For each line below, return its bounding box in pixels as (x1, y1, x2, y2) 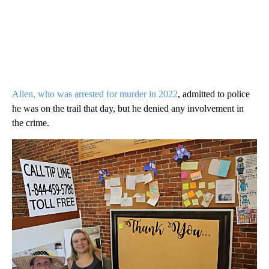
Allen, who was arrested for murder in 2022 (12, 88, 178, 99)
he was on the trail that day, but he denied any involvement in (12, 103, 244, 113)
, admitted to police (178, 88, 250, 99)
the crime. (12, 117, 49, 128)
